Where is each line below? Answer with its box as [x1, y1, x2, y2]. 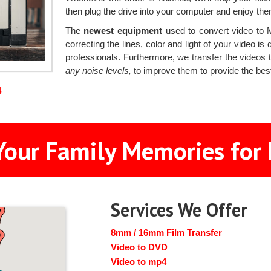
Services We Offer [111, 198, 248, 222]
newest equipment [83, 25, 163, 36]
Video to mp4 [111, 256, 167, 267]
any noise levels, [65, 65, 131, 76]
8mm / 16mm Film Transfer [111, 227, 223, 238]
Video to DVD [111, 242, 168, 253]
